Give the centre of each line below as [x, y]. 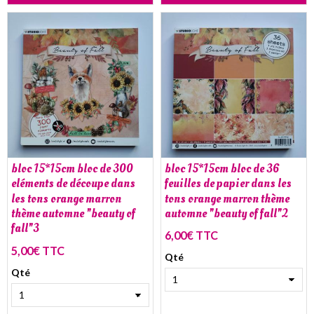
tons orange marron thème [227, 198]
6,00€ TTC [191, 235]
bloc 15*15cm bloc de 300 [72, 169]
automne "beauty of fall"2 [226, 214]
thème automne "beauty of [73, 214]
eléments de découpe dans [73, 184]
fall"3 [25, 228]
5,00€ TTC [38, 250]
